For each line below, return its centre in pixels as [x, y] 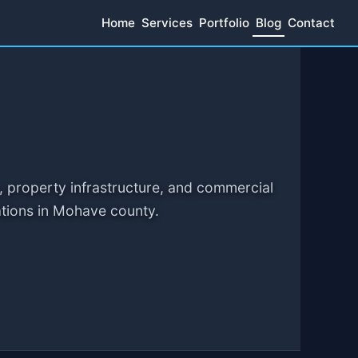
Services [167, 23]
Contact [311, 23]
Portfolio [224, 23]
